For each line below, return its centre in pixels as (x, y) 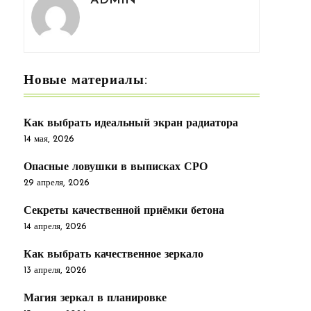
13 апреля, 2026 (55, 270)
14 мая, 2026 (49, 139)
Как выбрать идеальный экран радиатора (131, 123)
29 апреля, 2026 (57, 183)
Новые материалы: (86, 81)
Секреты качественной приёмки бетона (124, 211)
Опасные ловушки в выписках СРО (116, 167)
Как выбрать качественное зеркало (114, 254)
